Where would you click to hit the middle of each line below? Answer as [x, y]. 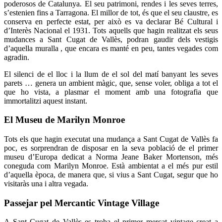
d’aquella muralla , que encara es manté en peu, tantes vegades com [111, 48]
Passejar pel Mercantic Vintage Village [82, 203]
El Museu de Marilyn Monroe [64, 120]
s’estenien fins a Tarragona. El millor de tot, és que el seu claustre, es [111, 12]
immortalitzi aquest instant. [46, 101]
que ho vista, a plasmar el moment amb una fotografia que [111, 92]
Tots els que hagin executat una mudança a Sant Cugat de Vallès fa [111, 139]
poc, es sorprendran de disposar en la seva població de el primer [111, 148]
